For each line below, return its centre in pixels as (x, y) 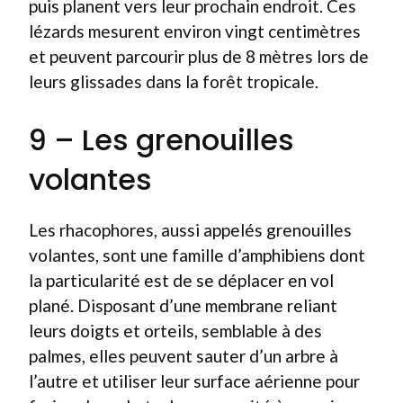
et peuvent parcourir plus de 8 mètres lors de (199, 56)
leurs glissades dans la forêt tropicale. (174, 81)
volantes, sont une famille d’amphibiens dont (197, 255)
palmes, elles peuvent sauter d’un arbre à (184, 355)
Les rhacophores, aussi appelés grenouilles (190, 229)
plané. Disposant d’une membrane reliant (183, 305)
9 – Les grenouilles (161, 139)
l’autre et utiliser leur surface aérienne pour (194, 381)
